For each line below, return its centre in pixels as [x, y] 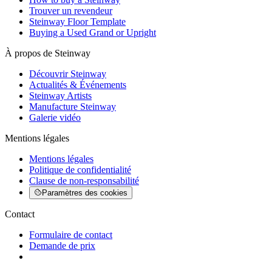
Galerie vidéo [55, 117]
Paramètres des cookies [85, 192]
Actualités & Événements [78, 84]
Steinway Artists [60, 95]
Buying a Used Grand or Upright [93, 32]
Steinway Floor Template [77, 21]
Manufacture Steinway [73, 106]
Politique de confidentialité [80, 169]
